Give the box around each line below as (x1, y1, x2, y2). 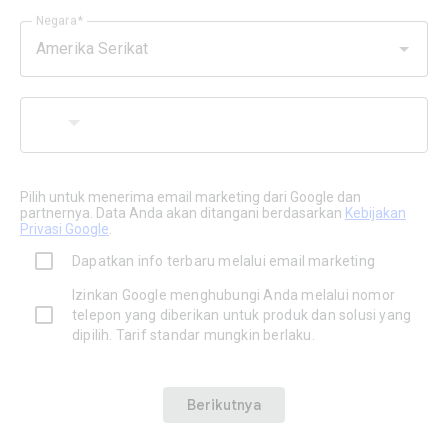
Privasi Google (20, 221, 109, 237)
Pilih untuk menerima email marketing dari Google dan (20, 189, 361, 205)
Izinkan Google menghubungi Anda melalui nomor (72, 287, 396, 303)
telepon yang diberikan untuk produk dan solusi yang (72, 307, 412, 323)
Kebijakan (345, 205, 406, 221)
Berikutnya (186, 396, 262, 414)
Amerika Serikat (36, 39, 149, 58)
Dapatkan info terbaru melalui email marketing (72, 253, 375, 269)
